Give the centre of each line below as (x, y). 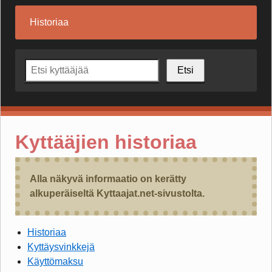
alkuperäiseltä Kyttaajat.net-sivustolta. (117, 194)
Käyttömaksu (55, 262)
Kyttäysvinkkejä (61, 247)
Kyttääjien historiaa (106, 142)
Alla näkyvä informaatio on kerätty (108, 179)
